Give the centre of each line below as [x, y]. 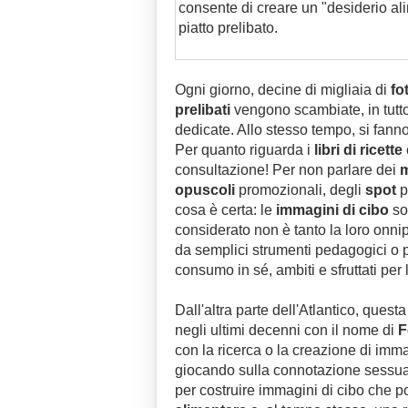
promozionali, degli [300, 190]
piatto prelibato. [228, 28]
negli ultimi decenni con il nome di [286, 330]
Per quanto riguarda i [245, 150]
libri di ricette [358, 150]
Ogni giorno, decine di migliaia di [283, 90]
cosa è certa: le [225, 210]
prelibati [203, 110]
